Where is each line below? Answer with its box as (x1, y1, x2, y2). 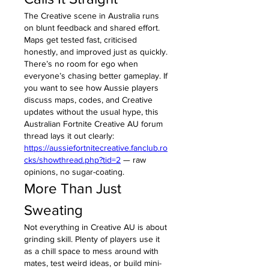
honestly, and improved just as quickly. (24, 46, 168, 56)
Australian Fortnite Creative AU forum (24, 118, 163, 128)
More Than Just (24, 180, 121, 196)
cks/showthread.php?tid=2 (24, 154, 121, 165)
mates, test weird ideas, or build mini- (24, 258, 162, 268)
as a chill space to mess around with (24, 246, 159, 256)
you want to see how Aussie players (24, 82, 159, 92)
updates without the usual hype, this (24, 106, 159, 116)
